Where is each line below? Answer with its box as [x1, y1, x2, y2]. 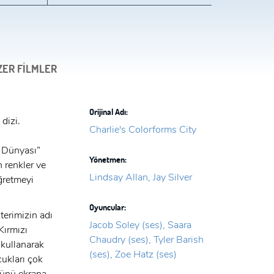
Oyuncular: [89, 201, 126, 213]
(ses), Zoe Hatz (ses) [89, 248, 177, 262]
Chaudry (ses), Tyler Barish [89, 233, 204, 247]
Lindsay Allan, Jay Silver [89, 171, 192, 185]
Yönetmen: [89, 154, 127, 166]
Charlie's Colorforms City [89, 123, 196, 137]
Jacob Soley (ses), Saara [89, 218, 191, 232]
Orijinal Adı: [89, 106, 128, 118]
